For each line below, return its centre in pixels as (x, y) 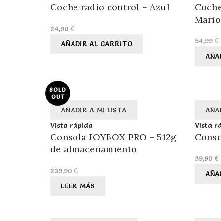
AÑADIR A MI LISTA (94, 110)
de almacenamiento (94, 149)
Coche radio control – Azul (110, 7)
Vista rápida (72, 126)
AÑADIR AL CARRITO (97, 44)
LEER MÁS (78, 186)
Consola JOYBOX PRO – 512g (113, 137)
